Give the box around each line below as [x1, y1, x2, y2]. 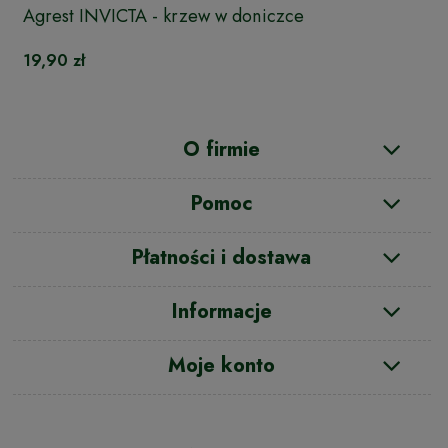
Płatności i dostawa [132, 243, 312, 273]
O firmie [183, 135, 261, 165]
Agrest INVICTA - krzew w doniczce [23, 2, 304, 29]
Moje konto [168, 351, 276, 381]
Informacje [171, 297, 272, 327]
